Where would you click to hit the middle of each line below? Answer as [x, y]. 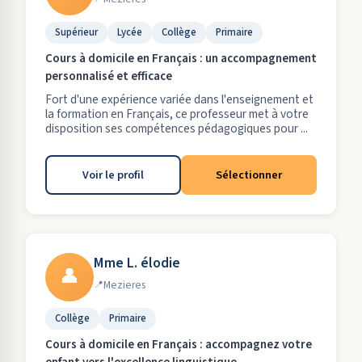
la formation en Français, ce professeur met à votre [177, 114]
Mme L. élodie [137, 263]
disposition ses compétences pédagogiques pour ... [177, 128]
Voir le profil [113, 175]
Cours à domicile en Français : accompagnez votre [179, 345]
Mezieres [124, 285]
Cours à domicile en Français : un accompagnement [181, 59]
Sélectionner [249, 175]
